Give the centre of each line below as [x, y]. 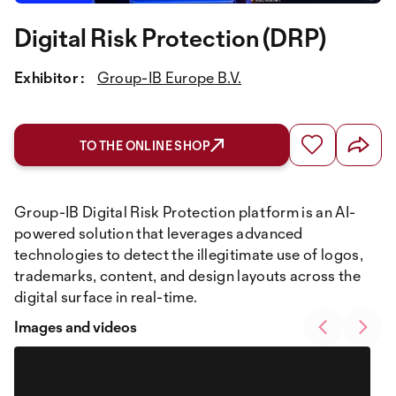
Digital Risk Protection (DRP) [170, 38]
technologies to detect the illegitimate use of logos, [189, 255]
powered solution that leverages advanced [159, 233]
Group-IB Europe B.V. [169, 78]
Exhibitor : [50, 78]
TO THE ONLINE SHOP [145, 146]
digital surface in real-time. [106, 297]
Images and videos [76, 327]
